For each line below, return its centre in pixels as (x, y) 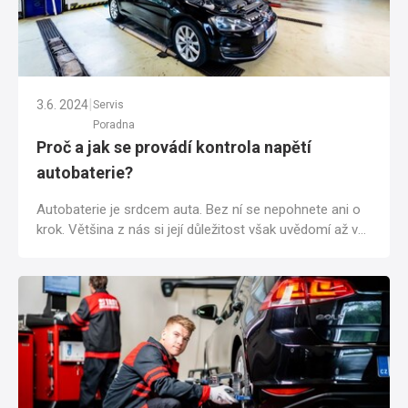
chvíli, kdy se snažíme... (104, 250)
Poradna (114, 125)
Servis (108, 105)
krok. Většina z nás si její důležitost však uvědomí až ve (201, 230)
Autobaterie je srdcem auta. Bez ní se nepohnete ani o (199, 210)
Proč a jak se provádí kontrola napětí (174, 148)
